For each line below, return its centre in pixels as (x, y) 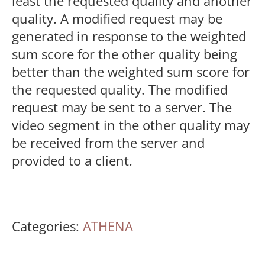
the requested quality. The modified (120, 89)
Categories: (47, 226)
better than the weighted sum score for (131, 72)
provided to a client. (72, 160)
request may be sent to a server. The (122, 107)
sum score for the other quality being (125, 54)
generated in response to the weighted (129, 36)
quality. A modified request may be (117, 18)
